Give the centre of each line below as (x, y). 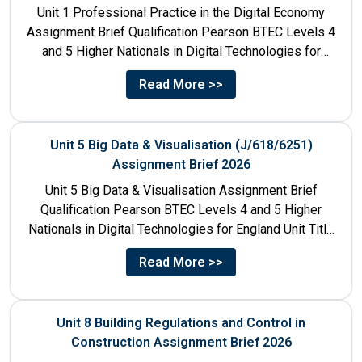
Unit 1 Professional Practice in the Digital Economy (181, 12)
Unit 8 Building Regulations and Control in (181, 322)
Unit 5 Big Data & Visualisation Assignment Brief (181, 190)
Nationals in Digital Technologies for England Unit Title (181, 229)
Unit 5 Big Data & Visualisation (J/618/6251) (181, 145)
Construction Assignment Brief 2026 (181, 342)
